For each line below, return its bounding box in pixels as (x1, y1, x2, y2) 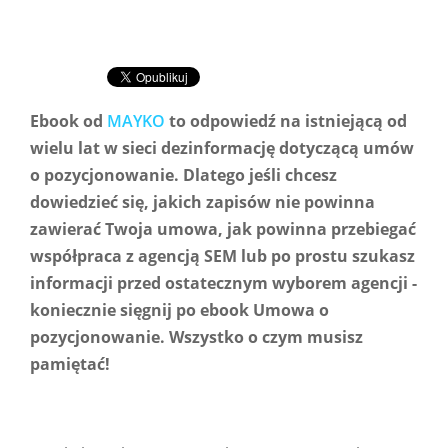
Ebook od (30, 110, 107, 132)
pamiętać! (30, 353, 110, 375)
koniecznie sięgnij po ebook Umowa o (30, 299, 329, 321)
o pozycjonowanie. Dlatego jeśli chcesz (30, 164, 337, 186)
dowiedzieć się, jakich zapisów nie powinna (30, 191, 375, 213)
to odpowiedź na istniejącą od (165, 110, 407, 132)
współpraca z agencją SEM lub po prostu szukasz (30, 245, 415, 267)
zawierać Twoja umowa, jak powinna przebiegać (30, 218, 416, 240)
